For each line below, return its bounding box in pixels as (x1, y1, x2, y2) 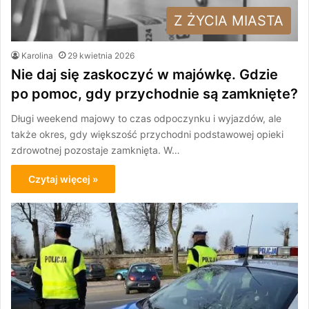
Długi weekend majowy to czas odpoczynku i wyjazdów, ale (11, 112, 281, 125)
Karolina (21, 50, 53, 61)
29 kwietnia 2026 (68, 50, 134, 61)
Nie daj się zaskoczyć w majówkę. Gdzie (11, 66, 278, 83)
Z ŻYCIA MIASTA (174, 12, 283, 30)
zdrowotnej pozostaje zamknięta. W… (11, 144, 180, 157)
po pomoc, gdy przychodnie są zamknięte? (11, 86, 298, 103)
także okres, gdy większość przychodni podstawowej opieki (11, 128, 283, 141)
